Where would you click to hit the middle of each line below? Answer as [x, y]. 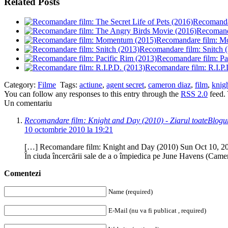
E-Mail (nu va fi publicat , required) [157, 210]
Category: [21, 84]
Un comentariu [28, 103]
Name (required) [131, 191]
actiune [91, 84]
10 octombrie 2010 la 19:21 [69, 129]
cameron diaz [169, 84]
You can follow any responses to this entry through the [92, 94]
